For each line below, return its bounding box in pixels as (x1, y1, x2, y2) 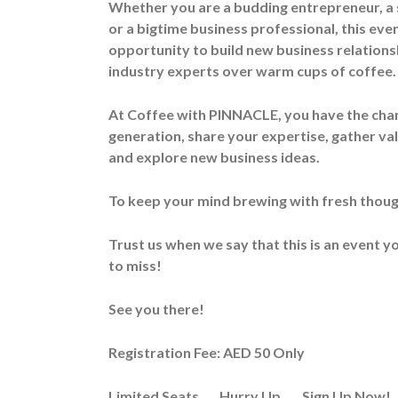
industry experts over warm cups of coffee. (108, 61, 396, 79)
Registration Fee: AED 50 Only (108, 343, 305, 361)
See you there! (108, 299, 207, 317)
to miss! (108, 256, 162, 274)
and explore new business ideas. (108, 147, 320, 165)
